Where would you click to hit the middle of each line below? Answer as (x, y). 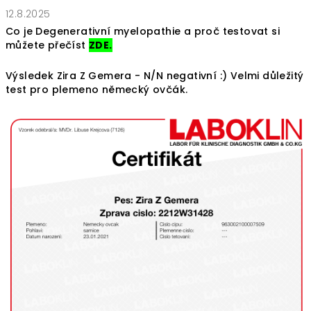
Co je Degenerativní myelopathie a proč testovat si (143, 31)
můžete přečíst (48, 45)
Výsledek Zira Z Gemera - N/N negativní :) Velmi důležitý (155, 75)
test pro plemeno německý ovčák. (97, 89)
